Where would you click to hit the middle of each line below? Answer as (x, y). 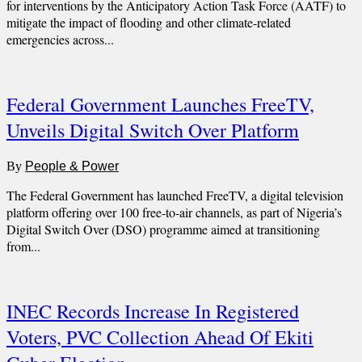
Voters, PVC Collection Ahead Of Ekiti (160, 337)
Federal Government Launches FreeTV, (160, 104)
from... (23, 246)
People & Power (72, 166)
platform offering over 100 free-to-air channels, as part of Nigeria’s (174, 212)
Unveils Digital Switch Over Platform (153, 130)
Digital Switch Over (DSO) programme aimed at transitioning (163, 229)
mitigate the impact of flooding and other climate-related (149, 22)
